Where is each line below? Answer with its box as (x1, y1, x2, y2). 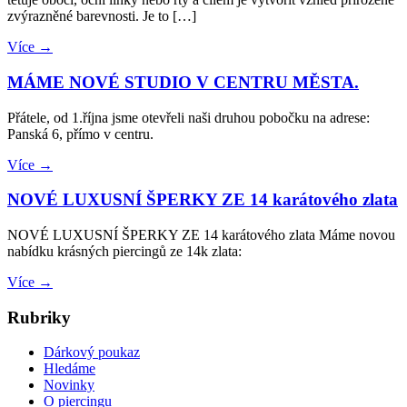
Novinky (44, 377, 94, 393)
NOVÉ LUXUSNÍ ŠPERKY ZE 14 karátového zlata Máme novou (7, 226, 395, 243)
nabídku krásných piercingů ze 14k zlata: (7, 243, 242, 259)
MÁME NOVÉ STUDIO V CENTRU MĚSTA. (7, 72, 359, 92)
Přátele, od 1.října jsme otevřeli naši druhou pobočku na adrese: (7, 109, 370, 125)
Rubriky (7, 307, 71, 327)
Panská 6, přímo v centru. (7, 125, 154, 142)
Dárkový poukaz (44, 344, 140, 361)
